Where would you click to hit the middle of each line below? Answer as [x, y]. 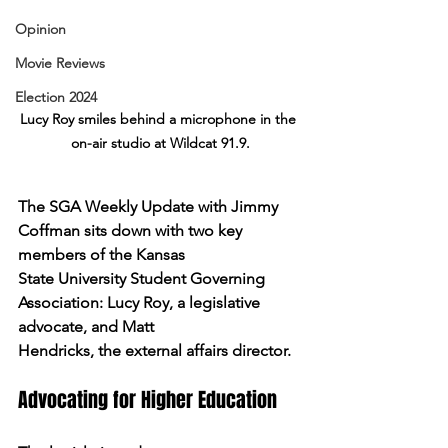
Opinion [40, 29]
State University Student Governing [143, 278]
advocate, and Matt [86, 326]
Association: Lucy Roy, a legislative [141, 302]
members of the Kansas [101, 254]
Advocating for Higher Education [147, 399]
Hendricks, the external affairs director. [154, 350]
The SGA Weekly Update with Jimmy [150, 206]
